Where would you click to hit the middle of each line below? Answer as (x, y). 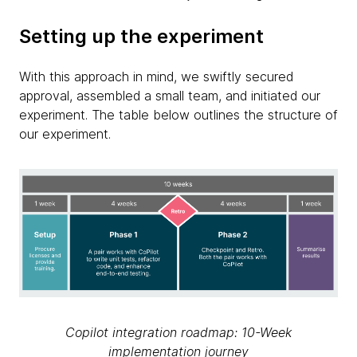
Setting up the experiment (141, 36)
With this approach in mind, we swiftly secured (156, 76)
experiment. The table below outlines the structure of (178, 115)
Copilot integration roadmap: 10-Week (178, 332)
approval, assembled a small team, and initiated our (170, 96)
